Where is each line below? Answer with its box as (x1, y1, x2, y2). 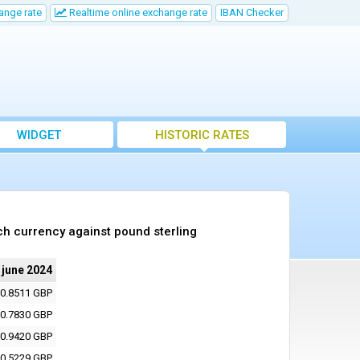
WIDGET (16, 128, 61, 142)
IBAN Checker (220, 6, 284, 18)
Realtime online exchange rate (67, 6, 207, 18)
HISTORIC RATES (154, 128, 249, 142)
